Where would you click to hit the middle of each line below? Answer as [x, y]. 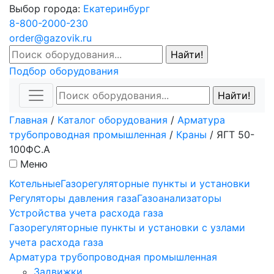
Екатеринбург [117, 8]
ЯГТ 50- [235, 134]
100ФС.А [30, 149]
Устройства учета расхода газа [86, 213]
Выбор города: [46, 8]
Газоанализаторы [179, 198]
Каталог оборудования [113, 120]
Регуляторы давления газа [73, 198]
